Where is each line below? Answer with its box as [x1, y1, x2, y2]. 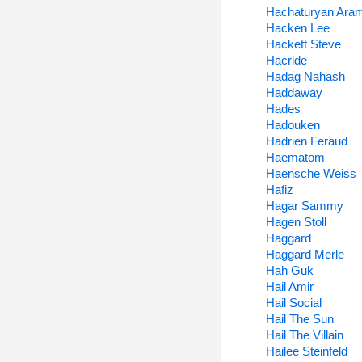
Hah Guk [265, 263, 314, 277]
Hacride [265, 53, 307, 67]
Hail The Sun [265, 312, 334, 326]
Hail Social [265, 296, 322, 309]
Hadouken [265, 118, 320, 132]
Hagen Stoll [265, 215, 326, 229]
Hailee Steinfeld [265, 344, 347, 358]
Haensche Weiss [265, 166, 356, 180]
